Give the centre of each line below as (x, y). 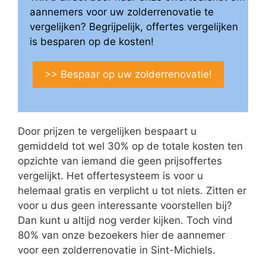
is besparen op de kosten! (92, 42)
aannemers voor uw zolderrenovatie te (122, 12)
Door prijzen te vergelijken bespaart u (107, 131)
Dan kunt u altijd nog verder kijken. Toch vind (125, 220)
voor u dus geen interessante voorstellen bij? (125, 205)
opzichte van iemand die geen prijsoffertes (120, 161)
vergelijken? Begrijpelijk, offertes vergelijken (134, 27)
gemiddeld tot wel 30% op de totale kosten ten (130, 146)
